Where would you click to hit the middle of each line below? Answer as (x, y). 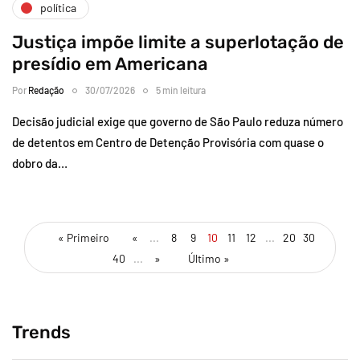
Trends (41, 332)
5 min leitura (181, 90)
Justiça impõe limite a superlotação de (178, 42)
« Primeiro (84, 237)
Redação (46, 90)
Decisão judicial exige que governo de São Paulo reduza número (178, 121)
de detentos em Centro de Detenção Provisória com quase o (168, 142)
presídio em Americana (110, 63)
